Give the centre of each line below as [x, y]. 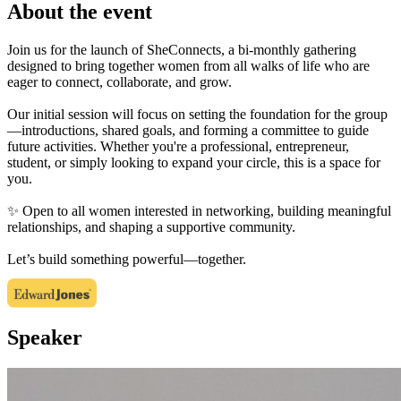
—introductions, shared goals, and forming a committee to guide [188, 131]
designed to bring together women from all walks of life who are [188, 66]
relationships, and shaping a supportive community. [151, 227]
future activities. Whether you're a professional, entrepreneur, [178, 147]
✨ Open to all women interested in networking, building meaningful [199, 211]
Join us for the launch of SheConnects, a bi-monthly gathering [182, 50]
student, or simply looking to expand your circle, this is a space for [194, 163]
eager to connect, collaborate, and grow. [119, 82]
